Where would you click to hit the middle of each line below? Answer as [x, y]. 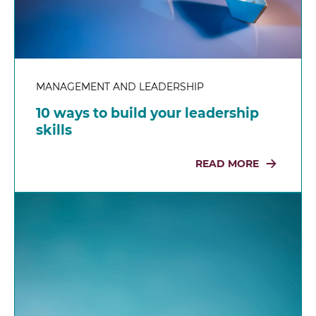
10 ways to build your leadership [147, 113]
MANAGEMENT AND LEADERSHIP [120, 86]
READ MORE [227, 163]
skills [54, 130]
